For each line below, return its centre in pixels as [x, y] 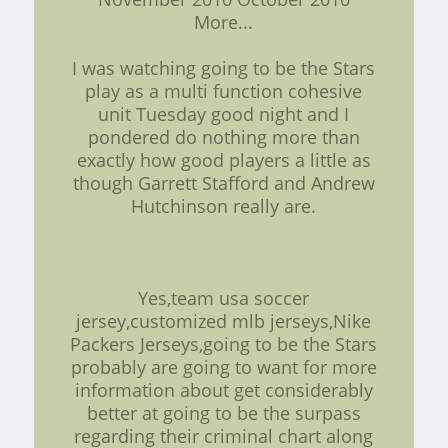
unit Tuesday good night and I [224, 114]
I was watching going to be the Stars [224, 68]
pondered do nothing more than [223, 137]
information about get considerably [223, 390]
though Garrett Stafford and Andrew [223, 183]
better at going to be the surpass [223, 413]
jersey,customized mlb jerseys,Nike [224, 321]
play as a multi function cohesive [224, 91]
